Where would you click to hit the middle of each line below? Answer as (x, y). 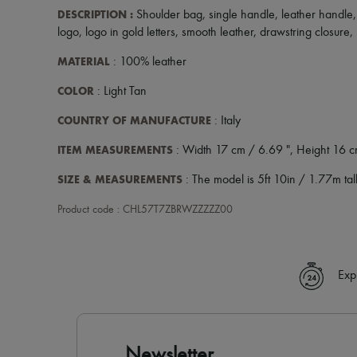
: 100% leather (148, 62)
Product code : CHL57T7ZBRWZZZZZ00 (145, 209)
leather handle (317, 15)
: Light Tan (120, 91)
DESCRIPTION (92, 14)
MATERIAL (84, 61)
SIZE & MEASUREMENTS (120, 179)
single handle (242, 15)
